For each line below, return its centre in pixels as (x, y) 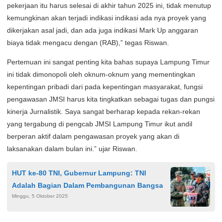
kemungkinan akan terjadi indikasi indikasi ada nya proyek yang (107, 18)
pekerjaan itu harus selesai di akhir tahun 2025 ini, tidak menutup (109, 6)
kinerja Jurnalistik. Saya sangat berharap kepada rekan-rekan (104, 112)
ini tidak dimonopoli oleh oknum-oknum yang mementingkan (101, 75)
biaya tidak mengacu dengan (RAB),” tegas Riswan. (88, 43)
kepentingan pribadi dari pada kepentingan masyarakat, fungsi (105, 87)
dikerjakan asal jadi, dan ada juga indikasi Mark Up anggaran (103, 30)
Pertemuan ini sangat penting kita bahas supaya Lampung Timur (108, 62)
